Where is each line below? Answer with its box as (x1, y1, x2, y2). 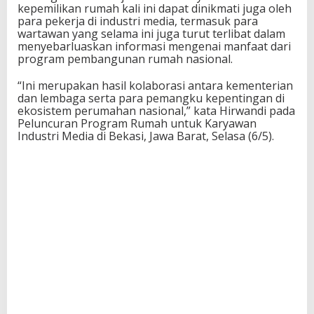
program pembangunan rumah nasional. (18, 50, 233, 67)
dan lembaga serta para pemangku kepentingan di (18, 90, 285, 106)
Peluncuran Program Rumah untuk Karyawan (18, 115, 257, 131)
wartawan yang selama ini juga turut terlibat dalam (18, 25, 285, 41)
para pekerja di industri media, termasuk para (18, 13, 258, 29)
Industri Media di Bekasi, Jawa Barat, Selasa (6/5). (18, 128, 274, 144)
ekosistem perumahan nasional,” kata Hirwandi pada (18, 102, 295, 118)
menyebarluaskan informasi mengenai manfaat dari (18, 38, 291, 54)
